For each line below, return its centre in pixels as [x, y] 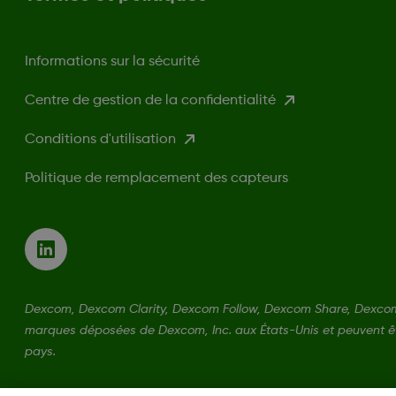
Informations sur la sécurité [112, 61]
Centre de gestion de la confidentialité [150, 100]
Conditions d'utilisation [100, 139]
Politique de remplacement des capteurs [156, 178]
